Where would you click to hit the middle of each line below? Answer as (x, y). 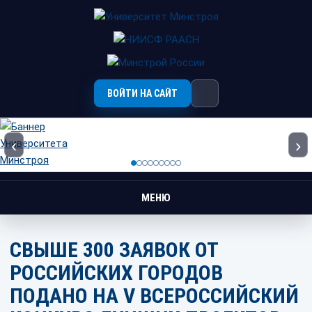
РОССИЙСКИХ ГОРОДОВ (116, 273)
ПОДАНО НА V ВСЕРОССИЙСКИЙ (154, 296)
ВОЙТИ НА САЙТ (142, 93)
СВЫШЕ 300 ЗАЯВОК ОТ (114, 250)
